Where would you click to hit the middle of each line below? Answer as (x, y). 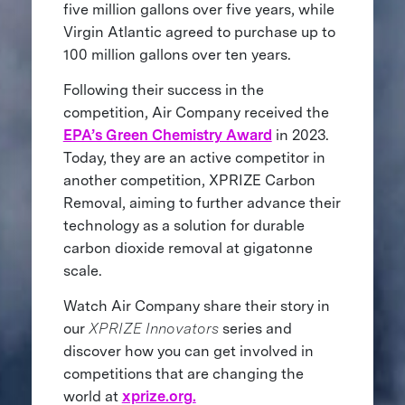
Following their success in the (163, 89)
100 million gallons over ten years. (177, 54)
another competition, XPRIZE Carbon (189, 180)
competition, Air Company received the (196, 112)
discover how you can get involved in (188, 351)
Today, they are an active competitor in (194, 157)
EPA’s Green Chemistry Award (167, 135)
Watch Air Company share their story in (196, 306)
